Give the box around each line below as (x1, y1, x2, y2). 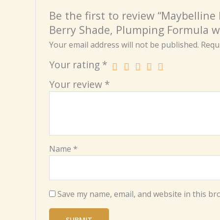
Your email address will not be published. (49, 39, 199, 50)
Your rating (49, 57, 102, 71)
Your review (49, 77, 105, 91)
